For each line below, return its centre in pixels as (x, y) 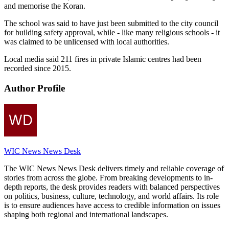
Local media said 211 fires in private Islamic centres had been (103, 59)
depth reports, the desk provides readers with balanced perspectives (112, 187)
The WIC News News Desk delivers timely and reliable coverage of (114, 168)
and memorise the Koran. (45, 6)
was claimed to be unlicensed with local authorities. (87, 42)
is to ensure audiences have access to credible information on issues (112, 205)
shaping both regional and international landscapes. (86, 214)
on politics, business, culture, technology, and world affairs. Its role (111, 196)
